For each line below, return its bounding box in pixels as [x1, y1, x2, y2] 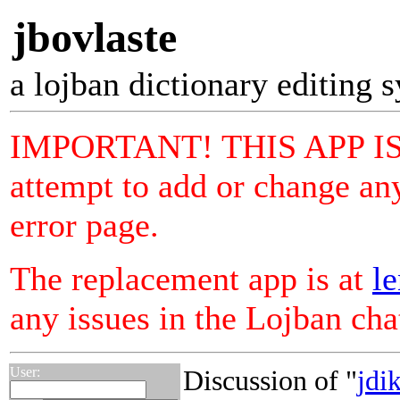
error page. [10, 206, 159, 244]
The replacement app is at [10, 260, 372, 297]
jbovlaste [12, 13, 177, 61]
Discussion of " [183, 364, 357, 396]
